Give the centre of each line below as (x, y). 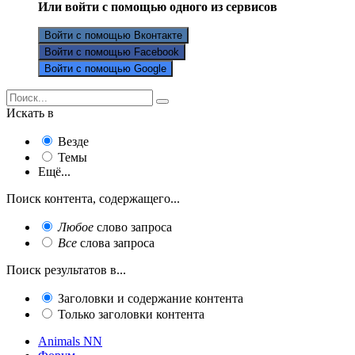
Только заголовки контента (131, 314)
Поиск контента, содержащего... (93, 198)
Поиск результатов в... (66, 269)
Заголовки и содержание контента (151, 298)
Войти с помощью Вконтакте (113, 35)
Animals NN (70, 341)
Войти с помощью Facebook (112, 52)
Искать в (30, 113)
